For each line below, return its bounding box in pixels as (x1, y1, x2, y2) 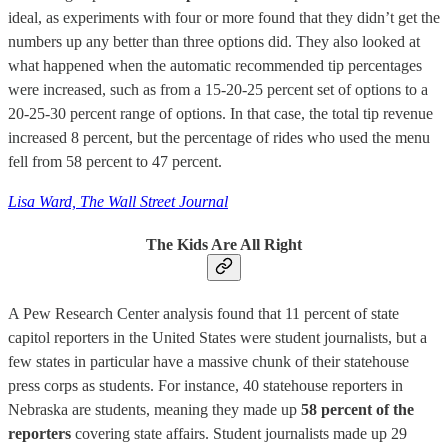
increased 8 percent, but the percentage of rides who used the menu (8, 129, 430, 147)
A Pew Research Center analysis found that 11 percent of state (8, 304, 399, 322)
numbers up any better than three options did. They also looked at (8, 33, 420, 51)
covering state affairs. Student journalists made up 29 (71, 424, 407, 442)
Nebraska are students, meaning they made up (8, 400, 301, 418)
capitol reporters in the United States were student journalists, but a (8, 328, 427, 346)
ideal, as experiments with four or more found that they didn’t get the (8, 9, 440, 27)
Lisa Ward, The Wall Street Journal (8, 193, 228, 211)
